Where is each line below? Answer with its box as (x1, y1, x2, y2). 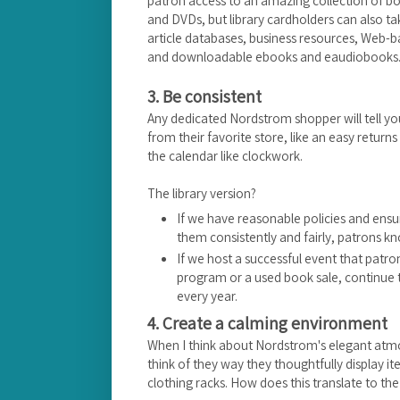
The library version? (147, 184, 256, 203)
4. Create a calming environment (147, 311, 387, 335)
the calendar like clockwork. (147, 146, 303, 165)
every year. (177, 287, 237, 305)
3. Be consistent (147, 85, 262, 109)
